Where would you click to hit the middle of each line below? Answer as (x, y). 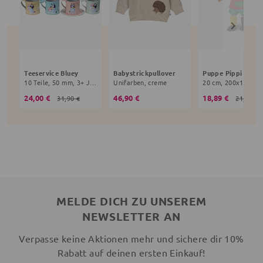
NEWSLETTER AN (131, 217)
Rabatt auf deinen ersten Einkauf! (131, 253)
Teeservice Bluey (51, 73)
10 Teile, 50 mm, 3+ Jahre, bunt (93, 82)
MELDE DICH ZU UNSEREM (131, 201)
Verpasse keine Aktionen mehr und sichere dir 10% (131, 239)
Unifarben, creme (140, 82)
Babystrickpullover (145, 73)
